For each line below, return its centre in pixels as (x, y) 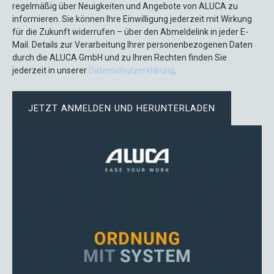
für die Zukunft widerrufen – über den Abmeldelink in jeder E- (130, 32)
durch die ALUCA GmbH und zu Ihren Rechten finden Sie (120, 58)
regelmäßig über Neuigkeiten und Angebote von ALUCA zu (125, 6)
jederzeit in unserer (50, 71)
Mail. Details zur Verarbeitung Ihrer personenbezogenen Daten (132, 45)
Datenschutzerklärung (132, 71)
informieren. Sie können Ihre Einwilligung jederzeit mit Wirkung (132, 19)
